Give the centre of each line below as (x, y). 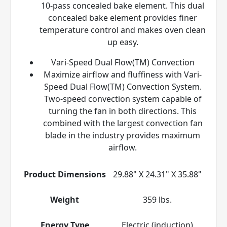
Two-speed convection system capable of (123, 99)
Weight (65, 199)
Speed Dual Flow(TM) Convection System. (123, 86)
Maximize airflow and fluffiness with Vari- (123, 74)
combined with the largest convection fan (123, 123)
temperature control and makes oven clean (123, 30)
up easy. (123, 42)
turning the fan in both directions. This (123, 111)
